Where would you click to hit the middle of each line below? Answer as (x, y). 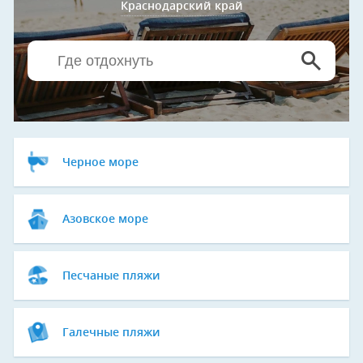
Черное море (100, 163)
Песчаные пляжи (111, 276)
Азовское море (105, 220)
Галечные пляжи (111, 333)
